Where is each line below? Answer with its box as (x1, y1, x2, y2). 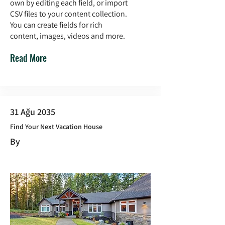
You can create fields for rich (10, 20, 102, 30)
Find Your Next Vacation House (10, 122, 102, 131)
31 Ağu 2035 (10, 106, 55, 118)
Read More (10, 51, 47, 64)
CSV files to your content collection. (10, 9, 127, 19)
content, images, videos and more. (10, 31, 125, 41)
